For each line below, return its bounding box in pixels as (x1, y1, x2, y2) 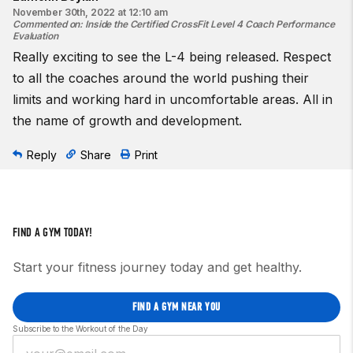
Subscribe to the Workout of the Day (13, 323, 148, 333)
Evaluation (13, 29, 58, 42)
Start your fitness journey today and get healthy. (13, 258, 302, 275)
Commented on (13, 17, 80, 30)
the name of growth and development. (13, 112, 242, 128)
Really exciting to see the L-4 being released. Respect (13, 48, 331, 65)
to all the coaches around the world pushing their (13, 69, 309, 86)
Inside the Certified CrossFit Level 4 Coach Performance (85, 17, 335, 30)
